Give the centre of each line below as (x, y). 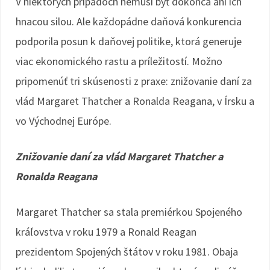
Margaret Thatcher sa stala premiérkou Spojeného (129, 212)
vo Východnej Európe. (64, 121)
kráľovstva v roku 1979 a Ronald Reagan (106, 232)
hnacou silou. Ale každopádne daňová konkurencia (129, 21)
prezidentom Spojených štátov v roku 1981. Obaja (127, 252)
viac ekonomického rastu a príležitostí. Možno (119, 61)
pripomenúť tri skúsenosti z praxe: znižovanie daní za (134, 81)
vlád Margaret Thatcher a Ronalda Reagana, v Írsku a (135, 101)
